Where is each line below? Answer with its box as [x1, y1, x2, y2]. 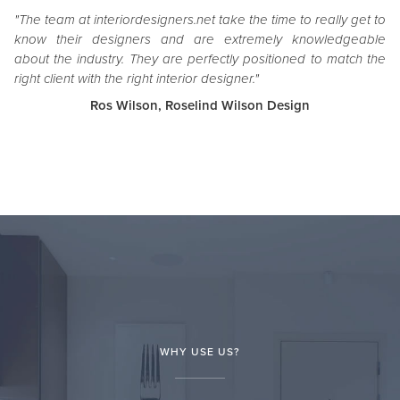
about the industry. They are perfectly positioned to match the [14, 51, 386, 67]
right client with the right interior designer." [14, 71, 259, 87]
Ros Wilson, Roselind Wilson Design [90, 97, 310, 113]
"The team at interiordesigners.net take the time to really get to [14, 12, 386, 28]
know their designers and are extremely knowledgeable [14, 31, 386, 47]
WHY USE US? [160, 346, 240, 358]
